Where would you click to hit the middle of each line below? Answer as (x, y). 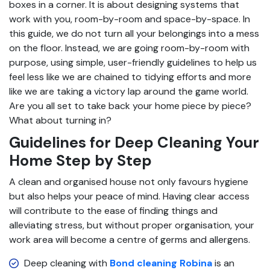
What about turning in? (60, 120)
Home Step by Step (80, 160)
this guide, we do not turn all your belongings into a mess (134, 33)
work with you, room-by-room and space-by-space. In (130, 19)
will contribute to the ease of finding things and (113, 210)
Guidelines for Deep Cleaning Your (134, 142)
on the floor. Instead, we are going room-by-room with (129, 48)
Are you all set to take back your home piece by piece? (130, 105)
